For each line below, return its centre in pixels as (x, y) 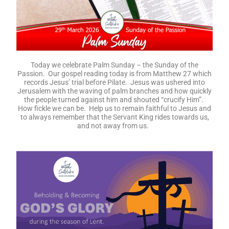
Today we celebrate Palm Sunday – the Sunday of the (114, 65)
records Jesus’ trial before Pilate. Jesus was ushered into (114, 83)
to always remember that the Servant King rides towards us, (114, 117)
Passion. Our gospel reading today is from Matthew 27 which (114, 74)
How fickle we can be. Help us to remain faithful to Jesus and (114, 109)
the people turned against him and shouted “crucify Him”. (114, 100)
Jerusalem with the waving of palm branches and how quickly (114, 91)
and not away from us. (114, 126)
